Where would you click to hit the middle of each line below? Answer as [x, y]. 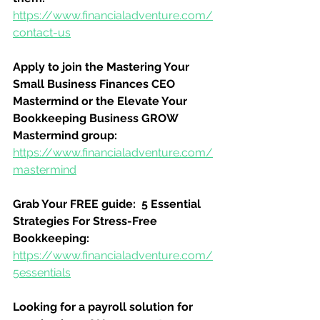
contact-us [42, 32]
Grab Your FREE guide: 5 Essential [108, 204]
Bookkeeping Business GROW [97, 118]
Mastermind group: [65, 135]
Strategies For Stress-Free [86, 221]
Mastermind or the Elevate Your [101, 101]
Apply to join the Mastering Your [102, 67]
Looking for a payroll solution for [104, 307]
